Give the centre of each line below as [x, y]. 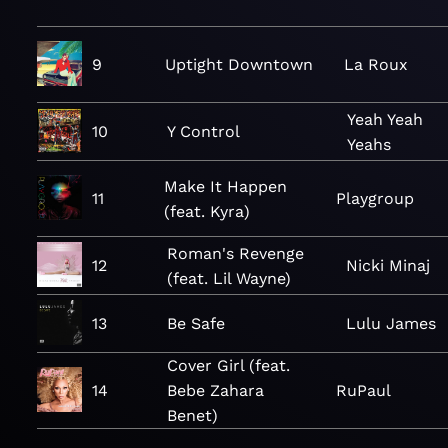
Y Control [203, 131]
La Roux [375, 64]
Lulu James [391, 323]
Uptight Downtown [238, 64]
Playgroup [374, 198]
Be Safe [196, 323]
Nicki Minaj [387, 265]
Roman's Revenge [235, 253]
